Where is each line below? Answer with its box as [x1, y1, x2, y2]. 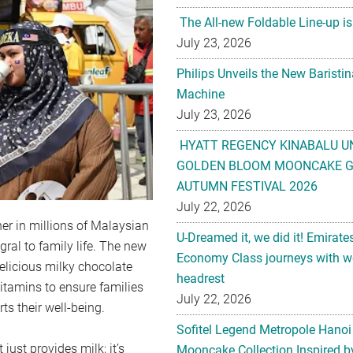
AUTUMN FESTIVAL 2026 [176, 179, 318, 194]
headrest [176, 271, 225, 286]
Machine [176, 87, 225, 102]
